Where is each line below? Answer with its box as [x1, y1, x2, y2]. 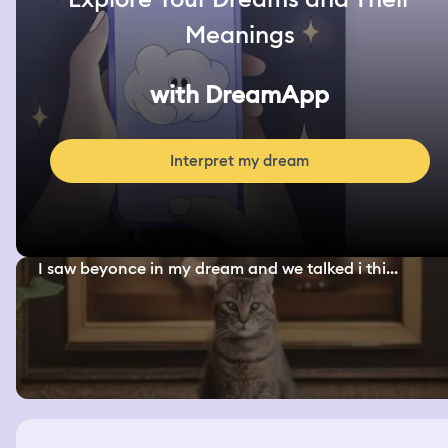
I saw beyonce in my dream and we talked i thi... [38, 258, 399, 280]
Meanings [184, 19, 295, 51]
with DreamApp [150, 79, 330, 111]
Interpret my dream [170, 151, 310, 172]
